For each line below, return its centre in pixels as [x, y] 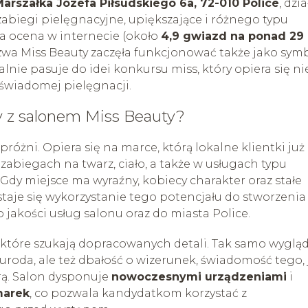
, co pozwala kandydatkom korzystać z [138, 293]
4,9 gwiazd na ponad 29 [232, 36]
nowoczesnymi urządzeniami [199, 276]
